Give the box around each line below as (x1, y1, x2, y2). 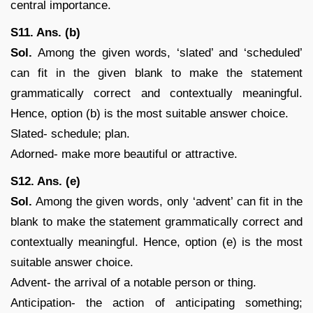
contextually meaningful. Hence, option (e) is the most (10, 235, 303, 249)
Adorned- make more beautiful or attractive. (10, 147, 238, 161)
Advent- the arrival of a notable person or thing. (10, 275, 256, 289)
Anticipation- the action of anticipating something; (10, 296, 303, 310)
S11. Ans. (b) (10, 25, 80, 39)
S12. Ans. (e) (10, 174, 80, 188)
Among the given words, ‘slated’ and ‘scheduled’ (32, 45, 303, 59)
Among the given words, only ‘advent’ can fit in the (32, 194, 303, 208)
